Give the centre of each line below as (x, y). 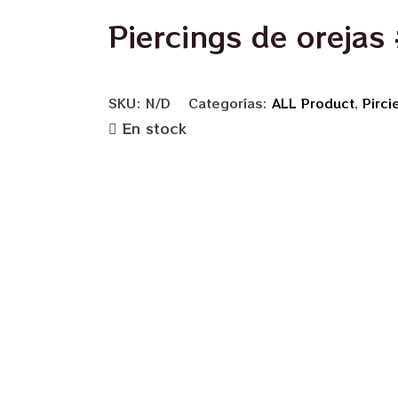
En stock (154, 128)
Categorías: (230, 103)
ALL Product (313, 103)
